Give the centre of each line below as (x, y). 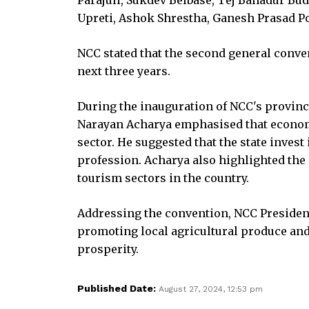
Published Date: (118, 288)
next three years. (124, 71)
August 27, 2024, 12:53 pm (211, 289)
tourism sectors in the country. (163, 178)
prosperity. (108, 249)
